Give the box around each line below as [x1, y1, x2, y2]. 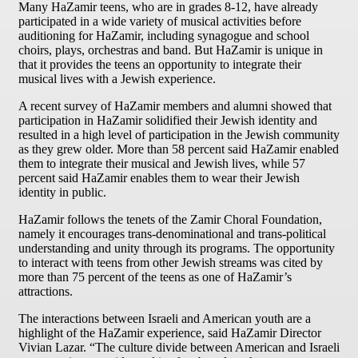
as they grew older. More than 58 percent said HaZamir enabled [18, 142, 339, 157]
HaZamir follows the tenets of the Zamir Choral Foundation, [18, 213, 322, 227]
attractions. [18, 284, 73, 299]
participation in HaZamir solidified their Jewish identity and [18, 113, 317, 128]
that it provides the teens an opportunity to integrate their [18, 58, 301, 72]
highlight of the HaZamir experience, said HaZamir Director [18, 326, 321, 340]
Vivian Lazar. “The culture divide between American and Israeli [18, 340, 340, 355]
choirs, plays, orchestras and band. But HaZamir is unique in [18, 43, 323, 58]
